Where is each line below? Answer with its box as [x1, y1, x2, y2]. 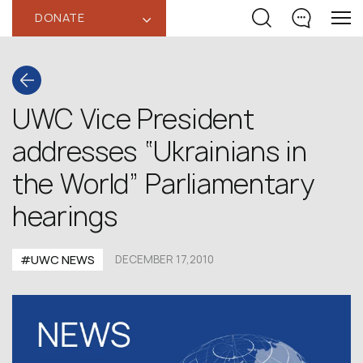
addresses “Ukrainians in [12, 134, 307, 169]
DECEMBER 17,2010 [115, 252, 214, 267]
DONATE [35, 10, 85, 25]
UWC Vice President [12, 101, 254, 137]
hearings [12, 199, 117, 234]
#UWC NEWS [20, 252, 95, 267]
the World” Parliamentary [12, 166, 314, 202]
